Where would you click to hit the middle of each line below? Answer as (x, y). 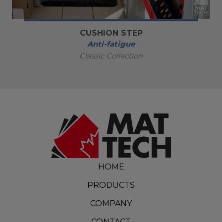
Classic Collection (111, 55)
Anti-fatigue (111, 44)
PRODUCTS (111, 185)
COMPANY (111, 203)
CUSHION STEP (111, 33)
